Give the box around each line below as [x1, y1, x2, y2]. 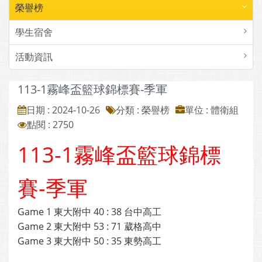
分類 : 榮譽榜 [116, 104, 170, 116]
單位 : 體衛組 [185, 104, 239, 116]
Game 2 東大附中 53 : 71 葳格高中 [18, 220, 161, 233]
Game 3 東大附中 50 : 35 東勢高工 [18, 235, 161, 247]
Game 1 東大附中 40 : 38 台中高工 [18, 205, 164, 218]
